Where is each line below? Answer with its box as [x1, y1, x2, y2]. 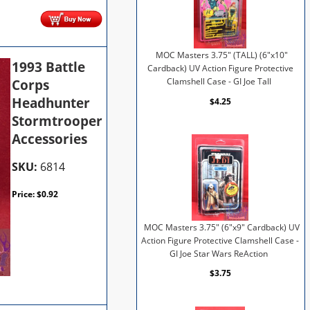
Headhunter [12, 93, 91, 112]
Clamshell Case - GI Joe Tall [166, 75, 271, 86]
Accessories [12, 129, 88, 148]
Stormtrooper [12, 111, 103, 130]
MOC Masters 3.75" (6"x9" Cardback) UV [143, 221, 300, 232]
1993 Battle [12, 57, 86, 76]
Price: [12, 188, 37, 200]
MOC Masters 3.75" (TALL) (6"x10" [155, 49, 288, 60]
